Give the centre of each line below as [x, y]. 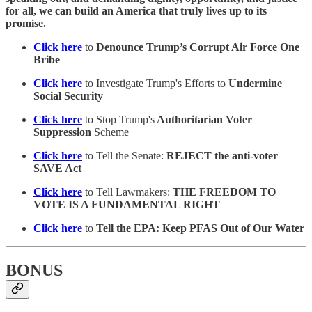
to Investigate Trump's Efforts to [157, 83]
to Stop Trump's [120, 119]
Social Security [68, 95]
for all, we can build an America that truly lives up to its [136, 10]
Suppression [62, 132]
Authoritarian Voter [203, 119]
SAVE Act [57, 168]
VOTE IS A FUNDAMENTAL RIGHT [127, 204]
